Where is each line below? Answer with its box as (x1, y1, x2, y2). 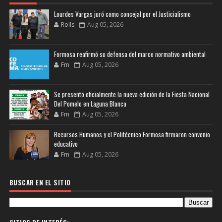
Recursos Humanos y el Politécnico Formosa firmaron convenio (54, 129, 210, 140)
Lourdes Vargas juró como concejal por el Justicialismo (54, 9, 191, 19)
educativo (54, 139, 78, 149)
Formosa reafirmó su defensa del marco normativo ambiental (54, 49, 206, 59)
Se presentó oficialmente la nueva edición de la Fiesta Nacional (54, 89, 210, 100)
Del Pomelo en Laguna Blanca (54, 99, 126, 109)
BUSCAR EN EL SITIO (9, 177, 71, 188)
